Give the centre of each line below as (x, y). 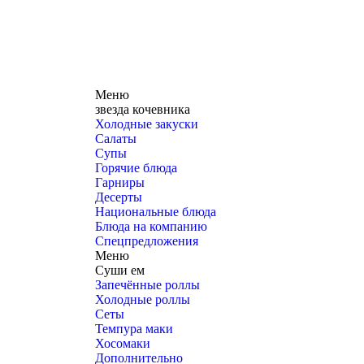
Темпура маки (134, 329)
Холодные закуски (147, 124)
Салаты (116, 139)
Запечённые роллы (147, 285)
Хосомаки (123, 343)
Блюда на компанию (151, 226)
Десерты (119, 197)
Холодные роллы (143, 299)
